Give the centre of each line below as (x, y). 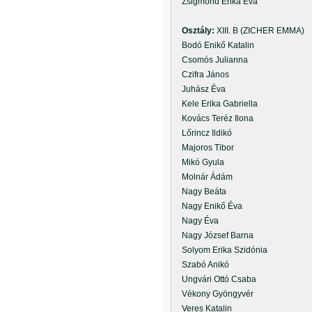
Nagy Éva (196, 221)
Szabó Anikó (201, 265)
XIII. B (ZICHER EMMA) (260, 31)
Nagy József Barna (213, 235)
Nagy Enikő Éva (208, 206)
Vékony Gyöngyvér (213, 294)
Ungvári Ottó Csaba (215, 279)
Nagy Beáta (200, 192)
